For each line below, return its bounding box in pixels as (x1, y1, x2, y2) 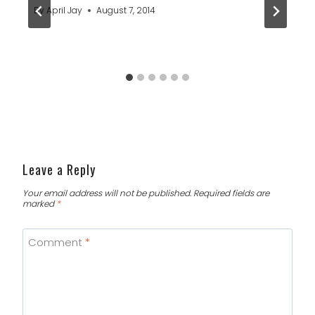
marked (22, 198, 56, 210)
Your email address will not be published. (22, 187, 191, 200)
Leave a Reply (22, 160, 96, 179)
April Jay (46, 4, 83, 17)
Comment (27, 235, 85, 250)
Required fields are (193, 187, 269, 200)
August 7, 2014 (96, 4, 156, 17)
